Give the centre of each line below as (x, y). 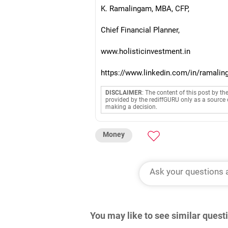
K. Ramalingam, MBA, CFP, (145, 9)
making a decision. (131, 107)
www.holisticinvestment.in (146, 51)
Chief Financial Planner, (140, 30)
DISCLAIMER (124, 93)
